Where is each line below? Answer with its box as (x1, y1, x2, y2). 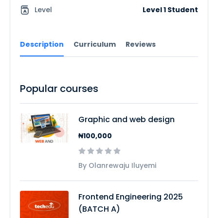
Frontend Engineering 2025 (78, 191, 183, 203)
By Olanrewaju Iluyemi (78, 161, 156, 171)
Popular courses (20, 82, 98, 96)
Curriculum (73, 39, 116, 50)
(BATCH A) (78, 203, 120, 215)
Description (20, 39, 64, 50)
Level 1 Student (143, 5, 198, 15)
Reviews (126, 39, 156, 50)
